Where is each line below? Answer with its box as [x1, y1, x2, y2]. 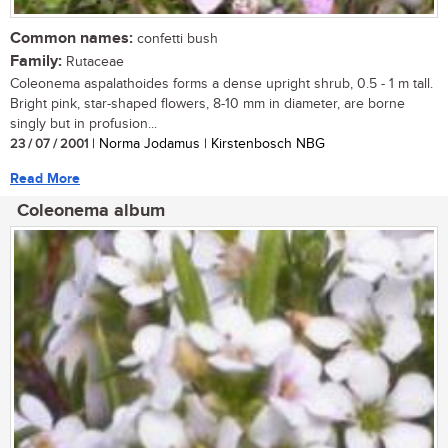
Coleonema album [17, 199, 165, 222]
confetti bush [133, 30, 218, 47]
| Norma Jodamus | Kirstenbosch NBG [88, 135, 325, 152]
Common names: [10, 28, 133, 48]
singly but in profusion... [10, 115, 157, 132]
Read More [10, 169, 80, 187]
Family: [10, 51, 62, 71]
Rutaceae [62, 53, 124, 70]
